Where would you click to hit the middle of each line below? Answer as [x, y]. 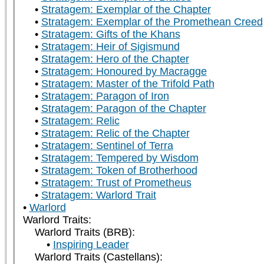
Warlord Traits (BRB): [85, 232]
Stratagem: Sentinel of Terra [107, 146]
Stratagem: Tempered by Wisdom [120, 158]
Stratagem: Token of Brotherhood [119, 171]
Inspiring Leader [91, 245]
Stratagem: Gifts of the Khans [110, 34]
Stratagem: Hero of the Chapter [115, 59]
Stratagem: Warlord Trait [98, 195]
